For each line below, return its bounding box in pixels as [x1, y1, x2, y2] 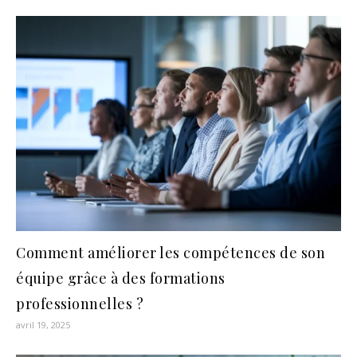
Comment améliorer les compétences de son [16, 242, 325, 262]
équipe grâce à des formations [16, 268, 226, 288]
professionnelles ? [16, 293, 143, 313]
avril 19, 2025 [16, 318, 70, 331]
